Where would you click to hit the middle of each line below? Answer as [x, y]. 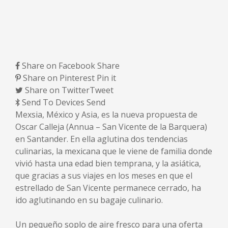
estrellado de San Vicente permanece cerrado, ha [108, 188]
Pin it [106, 78]
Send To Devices [53, 102]
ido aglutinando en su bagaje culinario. [89, 200]
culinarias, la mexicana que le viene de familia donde [114, 151]
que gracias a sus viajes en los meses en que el [104, 175]
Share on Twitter [57, 90]
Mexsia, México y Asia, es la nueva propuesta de [106, 114]
